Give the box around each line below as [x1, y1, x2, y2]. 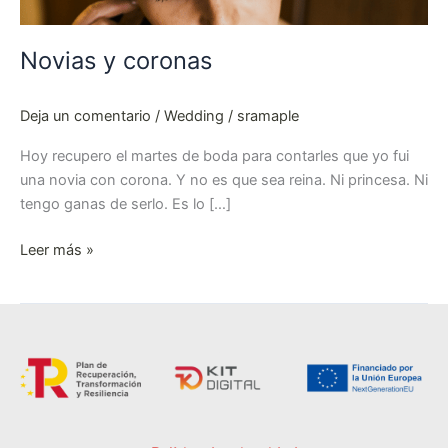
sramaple [237, 106, 299, 125]
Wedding [164, 106, 224, 125]
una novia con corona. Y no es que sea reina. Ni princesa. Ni [20, 171, 428, 190]
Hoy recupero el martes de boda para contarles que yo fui [20, 147, 409, 166]
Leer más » [20, 241, 94, 260]
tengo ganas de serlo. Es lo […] [20, 195, 231, 214]
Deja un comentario [20, 106, 151, 125]
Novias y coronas [20, 46, 212, 76]
